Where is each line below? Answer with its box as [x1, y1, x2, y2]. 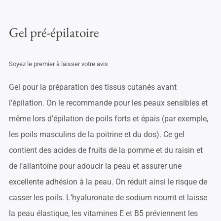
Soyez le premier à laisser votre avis [8, 60, 108, 68]
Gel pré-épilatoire [8, 24, 99, 41]
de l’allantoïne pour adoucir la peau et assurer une [8, 161, 182, 171]
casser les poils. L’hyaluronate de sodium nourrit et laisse [8, 193, 207, 203]
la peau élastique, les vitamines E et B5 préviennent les [8, 209, 198, 219]
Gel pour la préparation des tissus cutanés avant [8, 82, 177, 92]
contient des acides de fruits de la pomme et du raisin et [8, 146, 203, 155]
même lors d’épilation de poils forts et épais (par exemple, [8, 114, 208, 124]
